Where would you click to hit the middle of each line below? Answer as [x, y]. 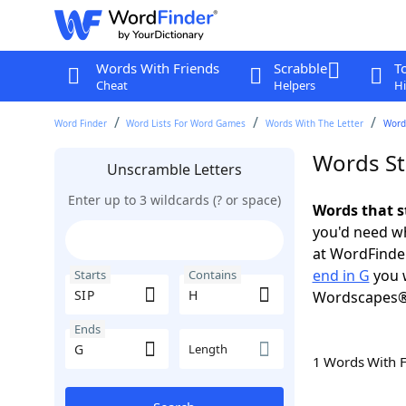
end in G [341, 275]
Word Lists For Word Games [186, 123]
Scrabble [300, 68]
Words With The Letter [315, 123]
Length [208, 349]
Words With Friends [157, 68]
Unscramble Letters [174, 169]
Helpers [294, 85]
